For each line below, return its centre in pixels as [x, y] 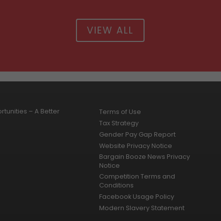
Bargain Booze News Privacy [145, 157]
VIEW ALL [110, 31]
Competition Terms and [137, 177]
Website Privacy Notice [136, 146]
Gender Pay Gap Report [138, 135]
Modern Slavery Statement [142, 208]
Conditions [117, 185]
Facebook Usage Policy [137, 197]
